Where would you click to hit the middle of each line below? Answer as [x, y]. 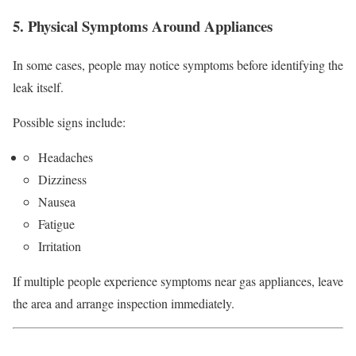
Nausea [57, 202]
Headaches [66, 157]
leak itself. [38, 87]
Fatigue [56, 224]
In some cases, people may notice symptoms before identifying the [178, 65]
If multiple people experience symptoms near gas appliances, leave [178, 281]
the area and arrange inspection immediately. [124, 304]
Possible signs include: [69, 122]
